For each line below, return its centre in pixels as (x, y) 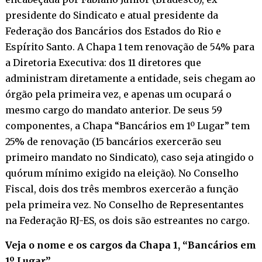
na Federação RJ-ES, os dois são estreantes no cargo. (127, 220)
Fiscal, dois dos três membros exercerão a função (122, 189)
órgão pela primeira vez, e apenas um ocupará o (118, 94)
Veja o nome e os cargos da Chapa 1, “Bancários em (130, 245)
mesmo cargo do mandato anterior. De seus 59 (113, 110)
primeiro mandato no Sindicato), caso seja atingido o (129, 157)
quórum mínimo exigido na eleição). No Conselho (122, 173)
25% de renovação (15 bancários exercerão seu (113, 141)
